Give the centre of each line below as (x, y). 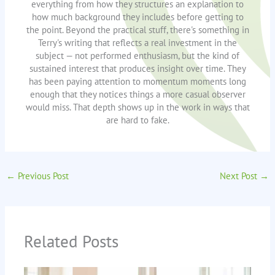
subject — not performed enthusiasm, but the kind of (137, 56)
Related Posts (72, 242)
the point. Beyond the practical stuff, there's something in (137, 30)
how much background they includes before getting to (137, 17)
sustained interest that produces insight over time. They (137, 69)
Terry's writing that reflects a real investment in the (137, 43)
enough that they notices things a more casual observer (137, 95)
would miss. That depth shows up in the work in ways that (137, 107)
